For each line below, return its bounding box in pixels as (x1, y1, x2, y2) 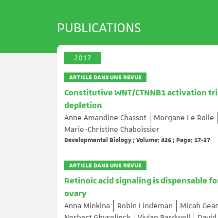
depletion (64, 100, 102, 111)
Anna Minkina (64, 201, 110, 211)
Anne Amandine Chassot (64, 113, 146, 123)
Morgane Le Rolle (154, 113, 214, 123)
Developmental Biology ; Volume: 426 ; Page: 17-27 (64, 135, 210, 144)
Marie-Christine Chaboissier (64, 125, 160, 134)
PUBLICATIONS (57, 18, 141, 36)
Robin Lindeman (117, 201, 173, 211)
